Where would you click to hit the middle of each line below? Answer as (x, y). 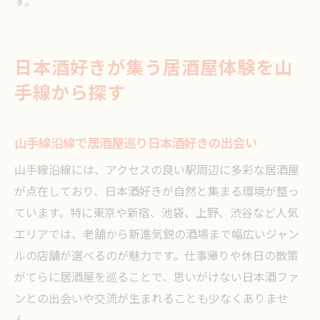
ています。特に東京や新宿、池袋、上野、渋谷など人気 (156, 214)
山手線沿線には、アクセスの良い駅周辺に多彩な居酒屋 (157, 171)
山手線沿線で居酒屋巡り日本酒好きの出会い (136, 144)
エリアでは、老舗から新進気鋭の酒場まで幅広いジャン (157, 235)
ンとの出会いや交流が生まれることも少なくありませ (151, 300)
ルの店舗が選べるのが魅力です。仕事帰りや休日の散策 (156, 257)
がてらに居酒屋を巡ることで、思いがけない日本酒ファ (157, 278)
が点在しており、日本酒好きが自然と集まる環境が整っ (157, 192)
